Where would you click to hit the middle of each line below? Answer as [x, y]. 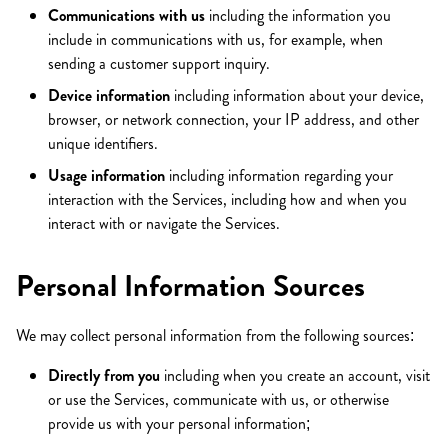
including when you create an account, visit [295, 375]
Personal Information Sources [190, 286]
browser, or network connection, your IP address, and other [233, 119]
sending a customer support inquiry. [159, 63]
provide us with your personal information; [179, 423]
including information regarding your [279, 175]
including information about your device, [297, 95]
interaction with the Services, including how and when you [227, 199]
